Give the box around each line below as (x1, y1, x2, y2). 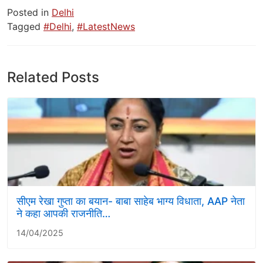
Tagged (7, 20, 43, 32)
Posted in (7, 6, 52, 18)
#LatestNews (77, 20, 135, 32)
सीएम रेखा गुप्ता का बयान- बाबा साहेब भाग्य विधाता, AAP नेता (16, 194, 245, 207)
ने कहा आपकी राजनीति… (16, 207, 110, 220)
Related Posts (7, 68, 99, 86)
